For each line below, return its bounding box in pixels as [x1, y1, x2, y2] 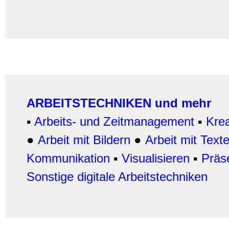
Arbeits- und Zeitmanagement [34, 114, 194, 128]
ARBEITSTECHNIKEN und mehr [27, 96, 211, 110]
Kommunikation [27, 151, 110, 165]
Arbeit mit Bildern [38, 133, 130, 147]
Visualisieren [122, 151, 190, 165]
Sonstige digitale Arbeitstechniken [27, 170, 208, 184]
